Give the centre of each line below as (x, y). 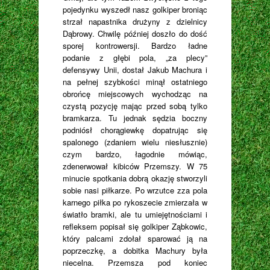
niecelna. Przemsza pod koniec (135, 263)
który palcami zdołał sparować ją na (135, 239)
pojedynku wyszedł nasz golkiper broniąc (135, 10)
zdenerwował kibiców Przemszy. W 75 (135, 166)
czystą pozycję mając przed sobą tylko (135, 106)
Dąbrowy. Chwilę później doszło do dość (135, 34)
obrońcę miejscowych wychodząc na (135, 94)
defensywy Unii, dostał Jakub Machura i (135, 70)
